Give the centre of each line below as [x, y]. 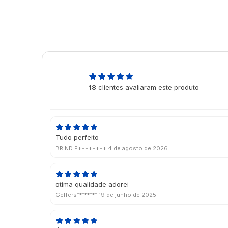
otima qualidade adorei [92, 184]
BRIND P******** [82, 148]
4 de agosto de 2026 [138, 148]
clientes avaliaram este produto [148, 87]
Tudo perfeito [77, 138]
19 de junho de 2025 [127, 195]
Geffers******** [77, 195]
